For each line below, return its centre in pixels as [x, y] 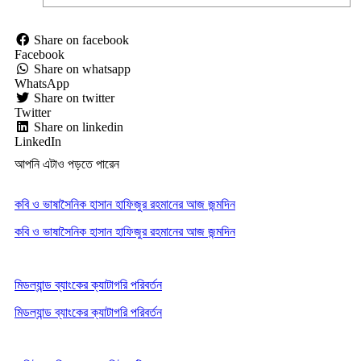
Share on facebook [81, 39]
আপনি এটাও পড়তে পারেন [67, 164]
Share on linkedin [79, 127]
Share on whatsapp [82, 68]
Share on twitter [74, 98]
